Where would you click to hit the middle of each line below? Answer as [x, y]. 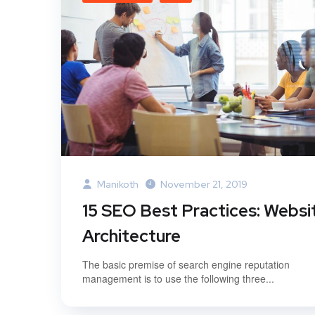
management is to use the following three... [178, 278]
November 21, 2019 [204, 184]
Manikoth [117, 184]
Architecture [131, 236]
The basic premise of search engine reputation [186, 264]
